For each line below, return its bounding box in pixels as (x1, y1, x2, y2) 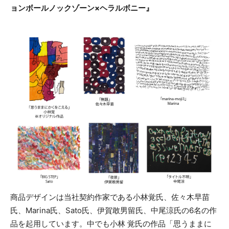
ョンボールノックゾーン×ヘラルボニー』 (10, 3, 153, 13)
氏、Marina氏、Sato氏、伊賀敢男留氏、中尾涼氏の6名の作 (10, 205, 217, 216)
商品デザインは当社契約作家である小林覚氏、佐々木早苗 (10, 192, 210, 202)
